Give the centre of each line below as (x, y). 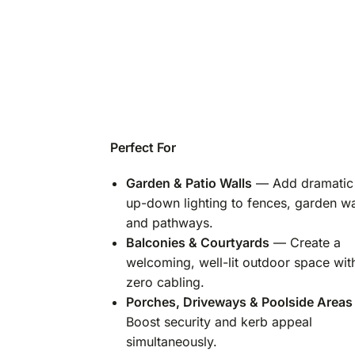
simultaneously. (171, 341)
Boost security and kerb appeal (219, 321)
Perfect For (143, 148)
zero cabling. (165, 282)
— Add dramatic (302, 183)
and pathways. (169, 222)
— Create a (305, 242)
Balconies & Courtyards (197, 242)
